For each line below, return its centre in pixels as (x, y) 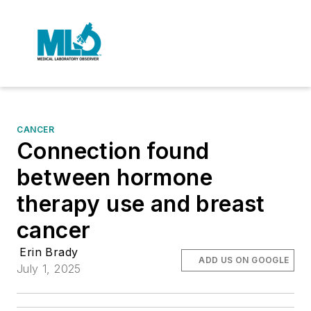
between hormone (115, 177)
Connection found (113, 151)
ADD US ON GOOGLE (244, 260)
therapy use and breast (141, 204)
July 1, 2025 (49, 269)
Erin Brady (49, 252)
